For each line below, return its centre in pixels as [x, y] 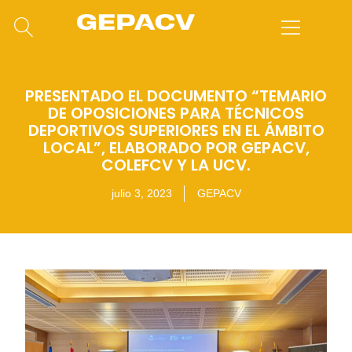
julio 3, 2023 [141, 193]
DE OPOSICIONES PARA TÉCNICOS [176, 113]
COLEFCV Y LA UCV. [176, 165]
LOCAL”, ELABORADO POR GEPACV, [176, 147]
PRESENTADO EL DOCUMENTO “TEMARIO [176, 95]
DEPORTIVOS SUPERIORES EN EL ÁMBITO [176, 130]
